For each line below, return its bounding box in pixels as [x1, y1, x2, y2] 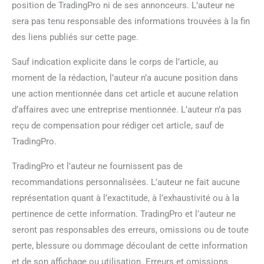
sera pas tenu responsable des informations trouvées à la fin [12, 15, 250, 27]
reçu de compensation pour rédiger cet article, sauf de [12, 120, 224, 131]
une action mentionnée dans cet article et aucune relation [12, 88, 238, 99]
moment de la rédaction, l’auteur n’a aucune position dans [12, 72, 238, 83]
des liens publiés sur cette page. [12, 31, 138, 42]
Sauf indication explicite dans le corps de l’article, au [12, 56, 218, 67]
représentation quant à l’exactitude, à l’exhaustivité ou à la [12, 192, 239, 203]
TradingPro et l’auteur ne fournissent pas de [12, 160, 183, 171]
